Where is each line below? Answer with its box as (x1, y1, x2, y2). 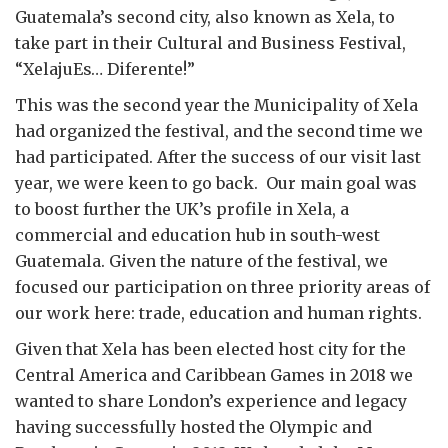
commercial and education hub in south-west (15, 225, 380, 245)
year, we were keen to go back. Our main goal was (15, 173, 417, 193)
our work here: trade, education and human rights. (15, 303, 422, 323)
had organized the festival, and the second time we (15, 121, 423, 141)
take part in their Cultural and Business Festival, (15, 33, 406, 53)
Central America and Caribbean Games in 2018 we (15, 365, 413, 385)
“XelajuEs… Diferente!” (15, 59, 195, 79)
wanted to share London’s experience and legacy (15, 391, 407, 411)
